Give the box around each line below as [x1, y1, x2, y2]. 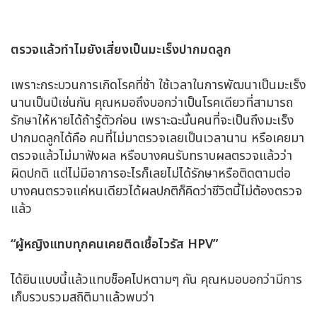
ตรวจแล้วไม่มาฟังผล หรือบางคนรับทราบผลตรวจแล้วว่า [11, 146, 292, 166]
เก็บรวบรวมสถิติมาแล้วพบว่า [11, 287, 154, 307]
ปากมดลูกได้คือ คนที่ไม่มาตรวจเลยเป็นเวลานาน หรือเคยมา [11, 128, 304, 148]
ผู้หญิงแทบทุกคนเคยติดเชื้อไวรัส [16, 234, 188, 254]
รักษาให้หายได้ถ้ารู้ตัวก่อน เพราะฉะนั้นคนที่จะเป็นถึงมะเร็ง [11, 110, 294, 130]
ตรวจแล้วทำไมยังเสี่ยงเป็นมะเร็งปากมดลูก [11, 40, 231, 59]
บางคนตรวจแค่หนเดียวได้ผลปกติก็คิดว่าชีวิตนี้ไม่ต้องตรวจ [11, 181, 302, 201]
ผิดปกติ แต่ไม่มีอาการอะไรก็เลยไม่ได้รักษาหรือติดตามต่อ [11, 163, 291, 183]
